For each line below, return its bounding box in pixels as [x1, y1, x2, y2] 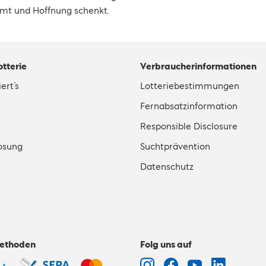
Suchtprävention [140, 141, 210, 151]
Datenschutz [140, 161, 194, 172]
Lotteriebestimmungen [140, 81, 239, 91]
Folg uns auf [140, 239, 192, 249]
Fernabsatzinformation [140, 101, 237, 111]
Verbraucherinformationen [140, 61, 256, 71]
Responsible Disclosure [140, 121, 237, 131]
